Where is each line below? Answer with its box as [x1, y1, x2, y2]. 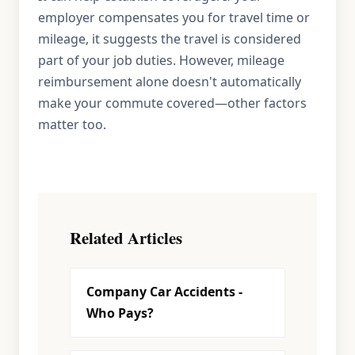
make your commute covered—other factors [38, 94, 307, 112]
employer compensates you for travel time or [38, 9, 310, 26]
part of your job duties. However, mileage [38, 52, 284, 69]
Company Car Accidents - [86, 283, 242, 300]
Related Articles [70, 226, 182, 250]
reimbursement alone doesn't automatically [38, 73, 301, 90]
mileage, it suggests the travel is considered [38, 30, 301, 48]
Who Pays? [86, 304, 154, 322]
